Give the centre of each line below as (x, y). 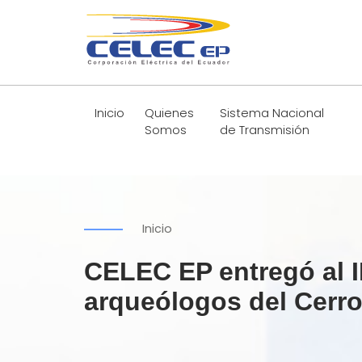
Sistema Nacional (272, 114)
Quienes (170, 114)
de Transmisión (265, 130)
